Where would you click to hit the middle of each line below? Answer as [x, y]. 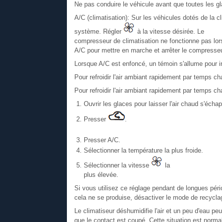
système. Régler [99, 31]
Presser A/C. [102, 140]
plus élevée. [101, 174]
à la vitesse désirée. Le [169, 31]
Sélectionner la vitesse [117, 165]
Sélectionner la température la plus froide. [143, 150]
